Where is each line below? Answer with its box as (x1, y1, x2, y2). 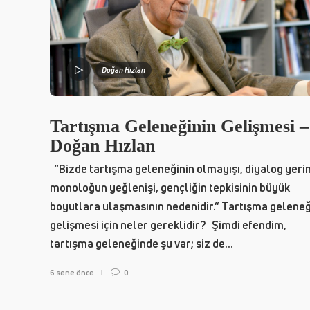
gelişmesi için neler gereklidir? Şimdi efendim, (50, 217, 286, 232)
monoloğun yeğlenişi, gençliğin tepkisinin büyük (50, 179, 290, 195)
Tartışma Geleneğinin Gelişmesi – (50, 116, 309, 136)
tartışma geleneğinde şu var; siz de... (50, 235, 233, 251)
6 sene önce (50, 266, 94, 277)
